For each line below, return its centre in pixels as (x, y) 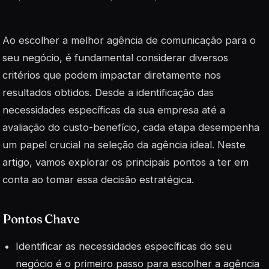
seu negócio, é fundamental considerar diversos (115, 58)
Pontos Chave (41, 219)
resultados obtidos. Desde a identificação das (108, 93)
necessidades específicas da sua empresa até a (114, 110)
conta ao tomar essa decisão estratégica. (98, 180)
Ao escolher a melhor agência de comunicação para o (129, 41)
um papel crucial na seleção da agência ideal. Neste (124, 145)
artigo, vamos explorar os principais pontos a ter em (125, 162)
